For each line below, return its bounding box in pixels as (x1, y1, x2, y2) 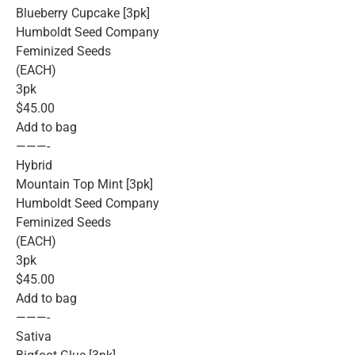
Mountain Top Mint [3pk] (16, 177, 153, 193)
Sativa (16, 329, 52, 345)
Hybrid (16, 158, 52, 174)
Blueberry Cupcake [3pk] (16, 6, 150, 21)
